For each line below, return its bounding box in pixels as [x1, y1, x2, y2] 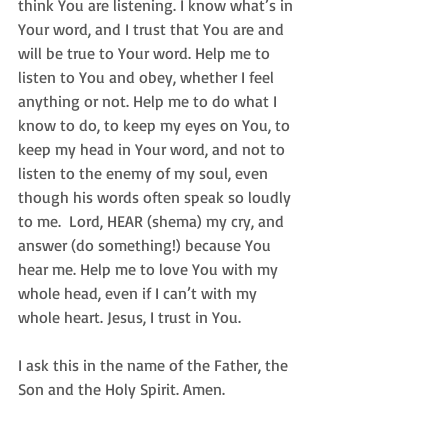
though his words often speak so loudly [18, 186, 295, 207]
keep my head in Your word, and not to [18, 138, 289, 159]
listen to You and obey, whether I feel [18, 66, 278, 87]
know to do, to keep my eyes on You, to [18, 114, 294, 135]
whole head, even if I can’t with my [18, 282, 261, 303]
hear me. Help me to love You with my [18, 258, 282, 279]
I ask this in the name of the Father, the [18, 354, 292, 375]
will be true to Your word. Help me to [18, 42, 274, 63]
